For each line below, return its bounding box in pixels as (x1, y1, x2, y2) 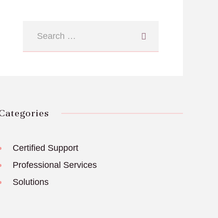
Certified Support (13, 143, 79, 153)
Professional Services (13, 160, 97, 170)
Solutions (13, 177, 49, 187)
